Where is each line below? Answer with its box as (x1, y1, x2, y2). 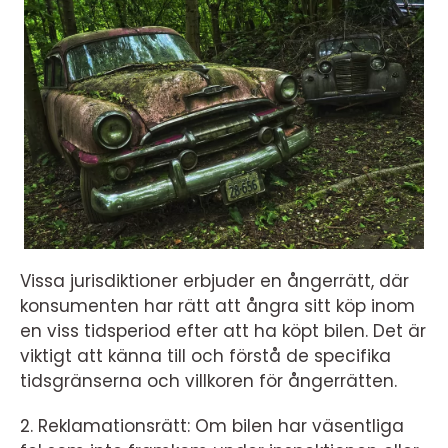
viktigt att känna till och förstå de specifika (20, 344, 391, 369)
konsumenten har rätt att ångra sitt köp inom (20, 294, 415, 319)
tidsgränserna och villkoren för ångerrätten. (20, 369, 397, 394)
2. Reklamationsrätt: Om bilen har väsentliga (20, 414, 404, 439)
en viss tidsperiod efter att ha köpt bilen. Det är (20, 319, 426, 344)
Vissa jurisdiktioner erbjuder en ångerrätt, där (20, 269, 409, 294)
